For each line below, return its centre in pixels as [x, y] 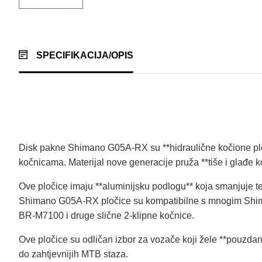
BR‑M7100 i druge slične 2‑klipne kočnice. [106, 216]
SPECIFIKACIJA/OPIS [85, 55]
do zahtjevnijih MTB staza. [75, 254]
